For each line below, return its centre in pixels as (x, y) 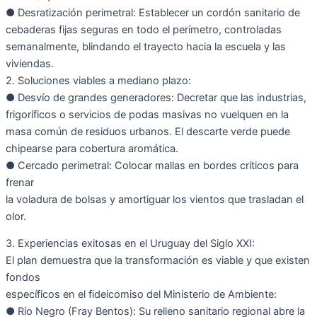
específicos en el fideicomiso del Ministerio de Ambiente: (141, 295)
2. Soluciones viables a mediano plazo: (98, 80)
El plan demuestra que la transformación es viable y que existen (158, 261)
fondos (23, 278)
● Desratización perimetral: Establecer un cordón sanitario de (153, 12)
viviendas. (30, 63)
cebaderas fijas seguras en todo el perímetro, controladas (144, 29)
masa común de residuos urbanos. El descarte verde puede (148, 131)
